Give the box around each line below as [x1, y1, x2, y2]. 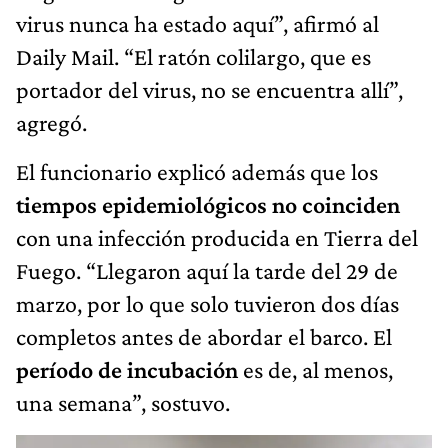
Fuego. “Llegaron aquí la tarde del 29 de [16, 257, 398, 285]
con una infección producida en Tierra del [16, 224, 418, 252]
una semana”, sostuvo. [16, 389, 230, 417]
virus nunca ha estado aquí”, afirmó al [16, 10, 379, 38]
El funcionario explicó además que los [16, 158, 378, 186]
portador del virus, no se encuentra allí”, [16, 76, 403, 104]
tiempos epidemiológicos [16, 191, 267, 219]
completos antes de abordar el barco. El [16, 323, 392, 351]
